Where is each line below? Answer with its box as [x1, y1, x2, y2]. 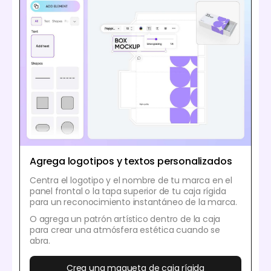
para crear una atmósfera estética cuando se [30, 224, 220, 237]
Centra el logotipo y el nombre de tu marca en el [30, 174, 232, 187]
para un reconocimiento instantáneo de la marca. [30, 196, 237, 209]
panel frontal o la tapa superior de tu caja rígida [30, 185, 226, 198]
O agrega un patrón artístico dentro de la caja [30, 213, 221, 226]
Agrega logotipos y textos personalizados [30, 154, 232, 169]
